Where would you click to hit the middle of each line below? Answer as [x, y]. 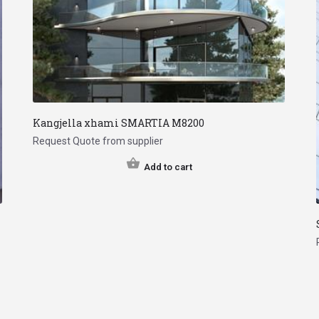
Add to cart [168, 167]
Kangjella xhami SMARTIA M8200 [119, 123]
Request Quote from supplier [98, 141]
